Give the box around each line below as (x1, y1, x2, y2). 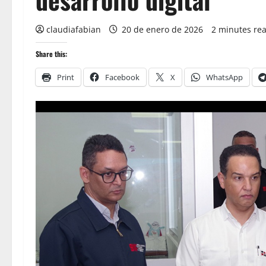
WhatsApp (206, 71, 243, 83)
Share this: (36, 48, 67, 59)
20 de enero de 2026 (119, 23, 205, 35)
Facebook (105, 71, 140, 83)
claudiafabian (46, 23, 101, 35)
